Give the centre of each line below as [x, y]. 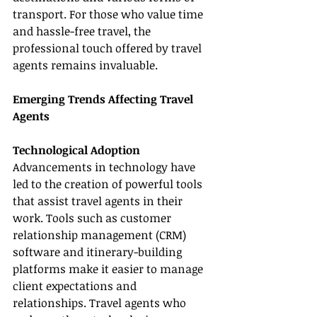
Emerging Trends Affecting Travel [104, 99]
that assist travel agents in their [99, 201]
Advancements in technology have [105, 167]
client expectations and [76, 286]
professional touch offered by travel [109, 48]
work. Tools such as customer [93, 218]
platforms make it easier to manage [109, 269]
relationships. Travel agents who [101, 303]
